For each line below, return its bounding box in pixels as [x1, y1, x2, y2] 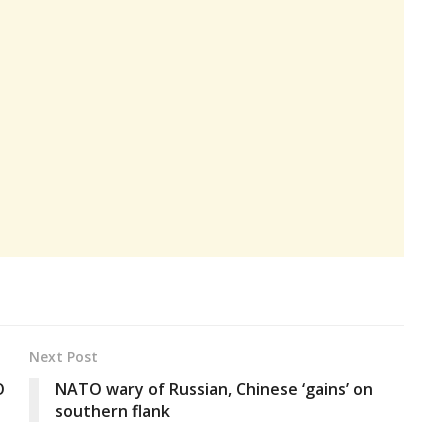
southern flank [55, 400, 170, 423]
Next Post [29, 347, 98, 367]
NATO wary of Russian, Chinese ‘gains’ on [55, 378, 373, 401]
